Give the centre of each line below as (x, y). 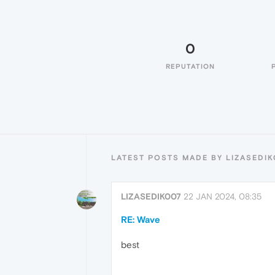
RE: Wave (141, 219)
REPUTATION (190, 66)
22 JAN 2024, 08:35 (223, 196)
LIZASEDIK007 (151, 196)
